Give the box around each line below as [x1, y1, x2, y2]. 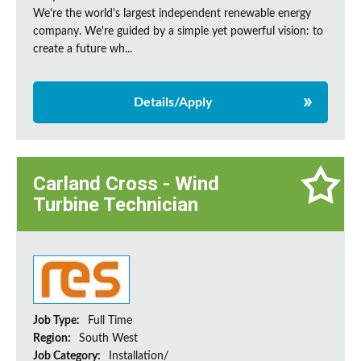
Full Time [88, 315, 132, 327]
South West [79, 333, 138, 345]
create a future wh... [33, 44, 132, 56]
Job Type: [33, 315, 82, 327]
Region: [33, 333, 73, 345]
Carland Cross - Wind [33, 172, 219, 196]
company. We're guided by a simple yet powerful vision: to [33, 26, 323, 38]
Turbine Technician [33, 193, 198, 217]
